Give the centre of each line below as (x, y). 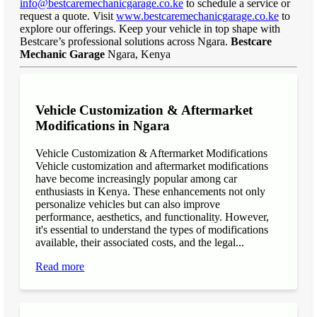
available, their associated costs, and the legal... (140, 243)
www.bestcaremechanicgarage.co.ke (197, 16)
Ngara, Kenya (140, 54)
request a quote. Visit (68, 16)
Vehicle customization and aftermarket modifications (152, 166)
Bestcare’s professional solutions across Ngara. (125, 42)
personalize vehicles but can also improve (128, 204)
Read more (60, 267)
